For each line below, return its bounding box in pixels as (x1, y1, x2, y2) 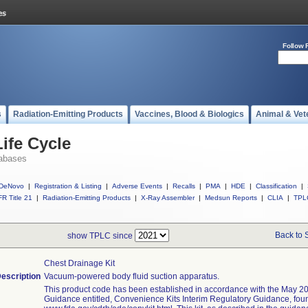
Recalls (173, 182, 195, 190)
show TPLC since (67, 231, 135, 241)
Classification (256, 182, 297, 190)
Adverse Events (112, 182, 162, 190)
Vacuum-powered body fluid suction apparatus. (44, 272, 219, 281)
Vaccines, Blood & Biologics (135, 109, 244, 119)
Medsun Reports (205, 194, 257, 201)
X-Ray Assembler (141, 194, 195, 201)
